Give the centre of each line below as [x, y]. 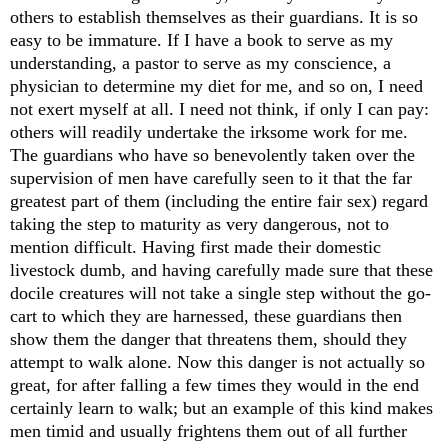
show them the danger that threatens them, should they [208, 339]
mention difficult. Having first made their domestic [195, 247]
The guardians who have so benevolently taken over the [212, 155]
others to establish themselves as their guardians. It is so [214, 17]
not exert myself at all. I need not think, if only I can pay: [219, 109]
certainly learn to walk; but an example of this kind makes [221, 408]
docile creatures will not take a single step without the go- [220, 293]
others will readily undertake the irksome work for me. [209, 132]
